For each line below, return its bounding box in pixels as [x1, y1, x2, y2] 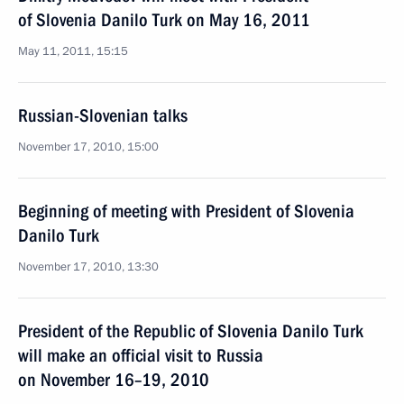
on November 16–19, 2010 [18, 369, 209, 390]
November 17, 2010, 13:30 [18, 259, 159, 275]
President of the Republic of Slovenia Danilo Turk [18, 320, 363, 342]
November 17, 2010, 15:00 [18, 139, 159, 155]
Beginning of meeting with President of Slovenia [18, 200, 354, 222]
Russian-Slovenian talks [18, 105, 188, 126]
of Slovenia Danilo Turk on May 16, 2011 [18, 9, 310, 31]
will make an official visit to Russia [18, 344, 263, 366]
